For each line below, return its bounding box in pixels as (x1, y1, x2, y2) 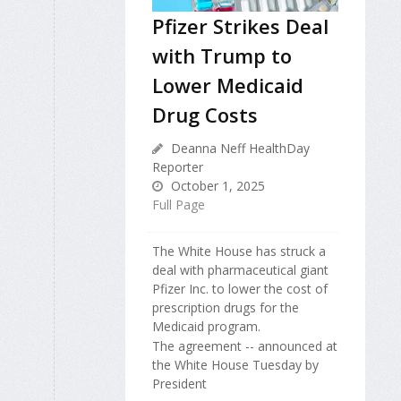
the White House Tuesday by (152, 356, 319, 374)
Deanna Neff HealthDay (167, 139, 310, 157)
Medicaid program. (152, 317, 260, 335)
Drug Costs (152, 100, 258, 128)
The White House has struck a (152, 242, 326, 260)
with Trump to (152, 41, 292, 69)
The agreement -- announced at (152, 337, 337, 355)
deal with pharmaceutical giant (152, 260, 328, 278)
